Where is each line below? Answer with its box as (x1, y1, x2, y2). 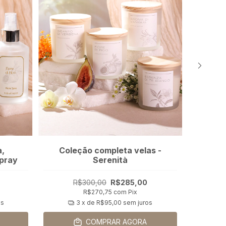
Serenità (93, 154, 128, 165)
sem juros (123, 199, 152, 207)
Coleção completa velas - (59, 145, 161, 155)
